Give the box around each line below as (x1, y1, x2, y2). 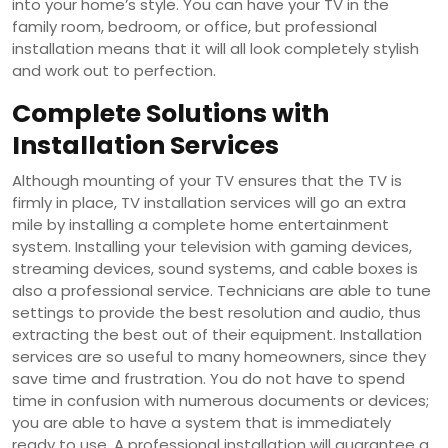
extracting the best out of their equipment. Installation (12, 323, 422, 345)
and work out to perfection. (12, 59, 216, 81)
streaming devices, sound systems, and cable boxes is (12, 257, 418, 279)
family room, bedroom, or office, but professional (12, 15, 377, 37)
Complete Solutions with (12, 95, 329, 131)
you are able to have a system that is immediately (12, 411, 391, 433)
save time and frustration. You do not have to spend (12, 367, 405, 389)
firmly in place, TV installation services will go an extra (12, 191, 406, 213)
